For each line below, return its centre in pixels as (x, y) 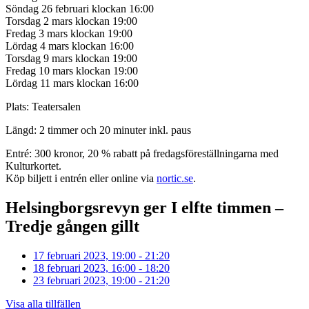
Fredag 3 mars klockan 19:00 (69, 34)
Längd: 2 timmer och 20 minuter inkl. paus (98, 130)
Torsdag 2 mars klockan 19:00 (71, 21)
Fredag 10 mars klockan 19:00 (72, 71)
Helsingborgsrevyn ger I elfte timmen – (144, 208)
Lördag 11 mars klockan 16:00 (72, 83)
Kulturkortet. (33, 166)
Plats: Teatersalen (43, 107)
